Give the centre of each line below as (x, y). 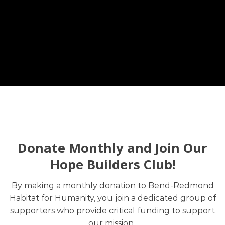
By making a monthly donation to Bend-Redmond (113, 185)
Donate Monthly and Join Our (113, 148)
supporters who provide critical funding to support (113, 210)
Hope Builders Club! (113, 164)
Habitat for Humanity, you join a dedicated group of (113, 198)
